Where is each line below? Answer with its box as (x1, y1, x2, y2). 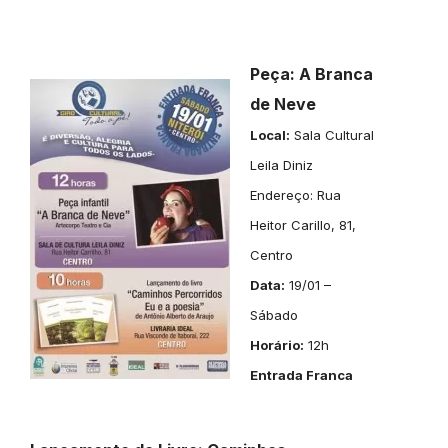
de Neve (249, 94, 316, 114)
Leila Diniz (249, 157, 313, 173)
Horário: (249, 337, 304, 353)
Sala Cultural (289, 127, 374, 143)
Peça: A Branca (249, 64, 373, 84)
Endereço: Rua (249, 187, 341, 203)
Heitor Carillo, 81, (249, 217, 356, 233)
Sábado (249, 307, 298, 323)
